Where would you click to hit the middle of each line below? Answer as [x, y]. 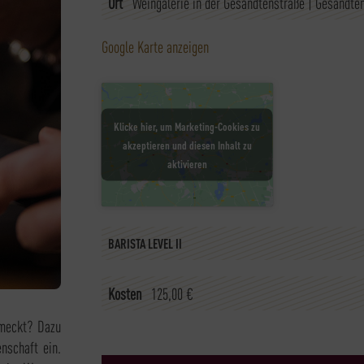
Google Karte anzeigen [155, 46]
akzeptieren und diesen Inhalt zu [187, 144]
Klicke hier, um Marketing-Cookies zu [187, 126]
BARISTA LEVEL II [145, 243]
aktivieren [187, 163]
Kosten [124, 292]
